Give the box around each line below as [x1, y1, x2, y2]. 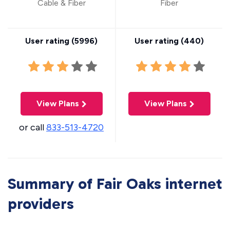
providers [8, 195, 74, 214]
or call [19, 122, 46, 133]
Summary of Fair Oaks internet [8, 175, 222, 194]
